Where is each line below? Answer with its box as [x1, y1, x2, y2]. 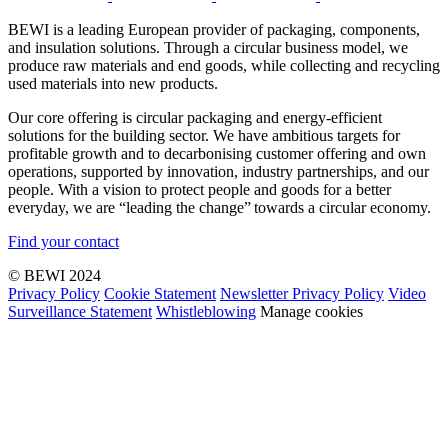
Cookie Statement [104, 285, 216, 303]
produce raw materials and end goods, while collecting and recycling [8, 57, 440, 75]
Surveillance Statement [8, 303, 152, 321]
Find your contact [8, 233, 119, 251]
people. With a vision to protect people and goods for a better [8, 181, 391, 199]
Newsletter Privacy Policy [220, 285, 384, 303]
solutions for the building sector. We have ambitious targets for [8, 127, 400, 145]
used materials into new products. [8, 75, 218, 93]
